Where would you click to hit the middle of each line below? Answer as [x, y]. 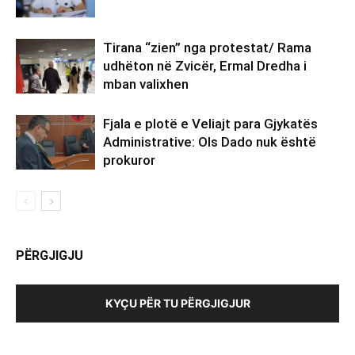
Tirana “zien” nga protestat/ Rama [207, 48]
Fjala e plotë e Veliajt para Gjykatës [210, 124]
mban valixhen [146, 84]
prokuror [129, 160]
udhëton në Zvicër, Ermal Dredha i [205, 66]
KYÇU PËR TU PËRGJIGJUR [177, 303]
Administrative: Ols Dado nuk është [210, 142]
